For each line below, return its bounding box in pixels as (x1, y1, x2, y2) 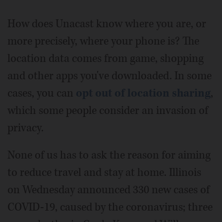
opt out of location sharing (76, 86, 211, 101)
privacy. (7, 120, 44, 136)
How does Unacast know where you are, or (7, 16, 206, 32)
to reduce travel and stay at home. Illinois (7, 165, 201, 180)
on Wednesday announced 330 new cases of (7, 182, 210, 198)
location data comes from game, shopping (7, 51, 204, 66)
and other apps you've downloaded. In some (7, 68, 212, 84)
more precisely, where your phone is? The (7, 34, 199, 49)
